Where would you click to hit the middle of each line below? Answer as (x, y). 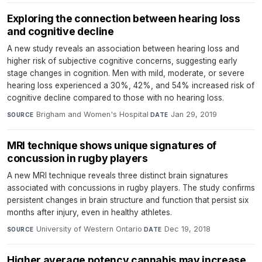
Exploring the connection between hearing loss (124, 18)
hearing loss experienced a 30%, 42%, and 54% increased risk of (131, 85)
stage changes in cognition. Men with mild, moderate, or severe (126, 73)
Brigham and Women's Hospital (92, 114)
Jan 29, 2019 (194, 114)
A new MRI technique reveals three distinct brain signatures (118, 175)
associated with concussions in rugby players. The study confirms (131, 187)
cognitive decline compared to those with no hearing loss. (116, 97)
